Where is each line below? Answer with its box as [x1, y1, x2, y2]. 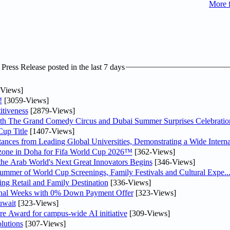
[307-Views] [23, 219, 66, 228]
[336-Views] [108, 178, 151, 187]
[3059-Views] [2, 95, 49, 105]
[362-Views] [132, 147, 175, 156]
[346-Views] [152, 157, 195, 166]
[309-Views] [127, 208, 170, 218]
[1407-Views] [27, 126, 74, 136]
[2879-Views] [28, 106, 75, 115]
